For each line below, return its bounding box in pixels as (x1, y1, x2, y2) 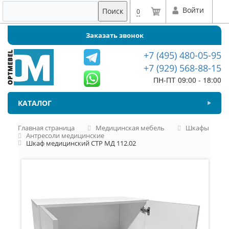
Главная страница (18, 123, 75, 132)
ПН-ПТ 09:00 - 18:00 (153, 75, 221, 85)
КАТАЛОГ (18, 98, 52, 108)
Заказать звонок (85, 31, 144, 40)
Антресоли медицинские (26, 130, 104, 140)
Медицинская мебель (96, 123, 165, 132)
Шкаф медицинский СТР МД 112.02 (26, 138, 136, 148)
